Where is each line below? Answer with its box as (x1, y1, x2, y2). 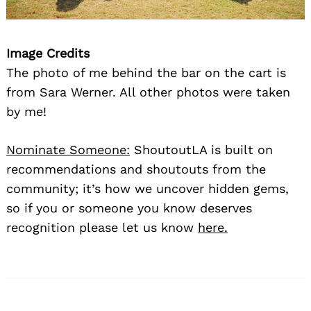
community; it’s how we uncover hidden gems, (6, 180, 289, 196)
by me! (6, 103, 47, 119)
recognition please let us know (6, 219, 198, 235)
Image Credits (6, 45, 90, 60)
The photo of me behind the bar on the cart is (6, 65, 286, 80)
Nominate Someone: (6, 142, 130, 157)
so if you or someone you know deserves (6, 200, 252, 215)
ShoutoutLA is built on (130, 142, 273, 157)
